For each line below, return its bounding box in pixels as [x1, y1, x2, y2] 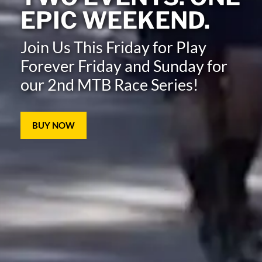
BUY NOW [32, 120, 75, 131]
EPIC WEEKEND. [20, 6, 210, 35]
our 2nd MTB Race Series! [20, 75, 198, 95]
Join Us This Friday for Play [20, 37, 206, 57]
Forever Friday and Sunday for [20, 56, 227, 76]
